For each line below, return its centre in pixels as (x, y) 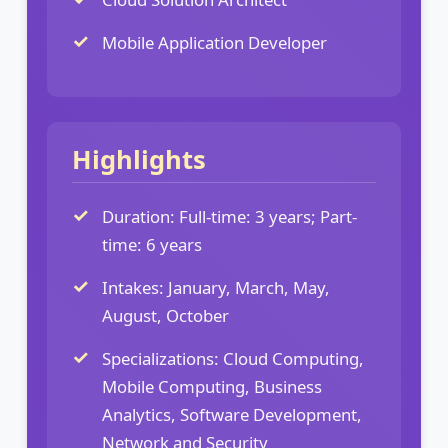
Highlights (139, 159)
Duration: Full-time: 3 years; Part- (229, 216)
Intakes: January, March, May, (216, 287)
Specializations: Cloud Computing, (233, 358)
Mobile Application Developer (214, 42)
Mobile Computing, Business (212, 386)
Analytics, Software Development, (232, 414)
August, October (165, 315)
